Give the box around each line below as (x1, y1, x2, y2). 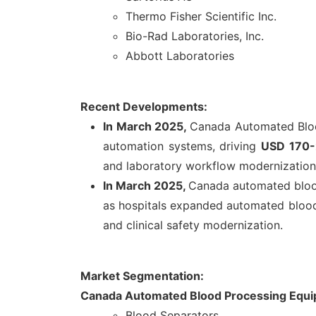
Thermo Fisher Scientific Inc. (126, 9, 276, 24)
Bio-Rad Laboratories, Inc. (126, 29, 264, 44)
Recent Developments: (80, 99, 207, 114)
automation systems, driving (103, 139, 261, 154)
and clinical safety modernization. (103, 218, 283, 233)
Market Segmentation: (80, 269, 204, 284)
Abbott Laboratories (126, 49, 234, 63)
